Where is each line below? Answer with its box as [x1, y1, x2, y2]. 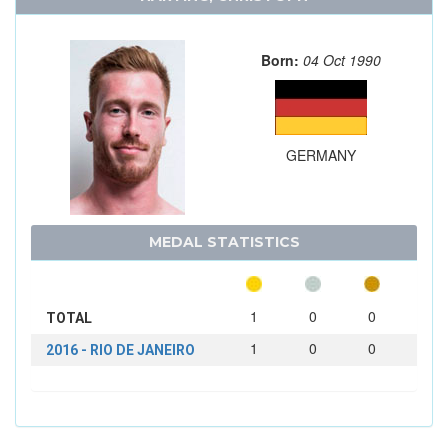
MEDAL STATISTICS [148, 233, 300, 252]
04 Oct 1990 [302, 50, 381, 71]
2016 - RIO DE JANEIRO [46, 342, 195, 359]
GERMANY [285, 145, 356, 166]
